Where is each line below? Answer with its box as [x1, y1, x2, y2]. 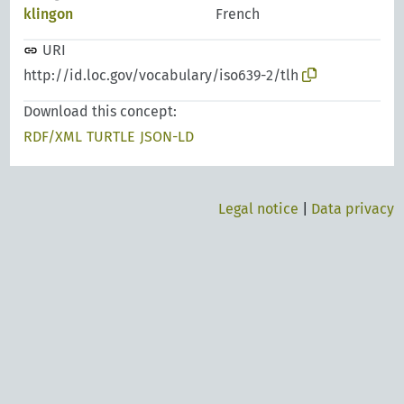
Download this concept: [23, 102, 178, 120]
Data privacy [310, 199, 394, 217]
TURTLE [87, 127, 136, 145]
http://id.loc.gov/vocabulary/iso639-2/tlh [23, 66, 299, 84]
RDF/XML [23, 127, 83, 145]
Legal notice [217, 199, 298, 217]
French [216, 5, 260, 23]
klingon [23, 5, 74, 23]
